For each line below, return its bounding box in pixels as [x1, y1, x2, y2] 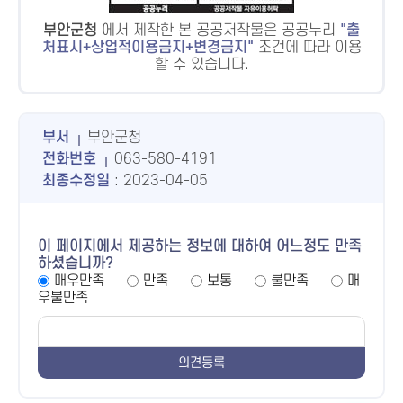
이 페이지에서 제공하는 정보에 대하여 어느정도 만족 [38, 238, 362, 255]
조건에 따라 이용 [257, 40, 362, 56]
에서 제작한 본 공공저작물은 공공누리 [97, 22, 336, 39]
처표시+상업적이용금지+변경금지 [41, 40, 247, 56]
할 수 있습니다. [154, 57, 249, 73]
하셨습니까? [38, 255, 113, 272]
